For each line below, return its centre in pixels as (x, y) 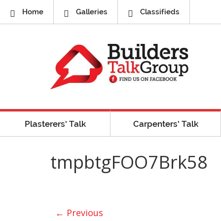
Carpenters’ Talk (166, 124)
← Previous (79, 212)
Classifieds (160, 12)
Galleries (92, 12)
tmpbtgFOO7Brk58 (129, 162)
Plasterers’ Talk (55, 124)
